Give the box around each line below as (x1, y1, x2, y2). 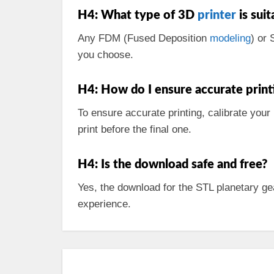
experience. (78, 198, 131, 210)
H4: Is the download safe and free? (78, 158, 267, 171)
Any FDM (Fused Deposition (78, 32, 210, 44)
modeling (210, 32, 251, 44)
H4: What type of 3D (78, 9, 198, 21)
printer (198, 9, 236, 21)
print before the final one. (78, 124, 191, 135)
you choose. (78, 49, 133, 61)
